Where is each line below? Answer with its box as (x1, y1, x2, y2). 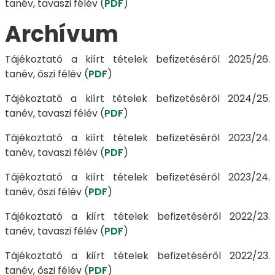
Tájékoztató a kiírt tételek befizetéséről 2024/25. (5, 91, 270, 106)
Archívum (5, 18, 118, 50)
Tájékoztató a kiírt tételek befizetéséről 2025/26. (5, 52, 270, 66)
